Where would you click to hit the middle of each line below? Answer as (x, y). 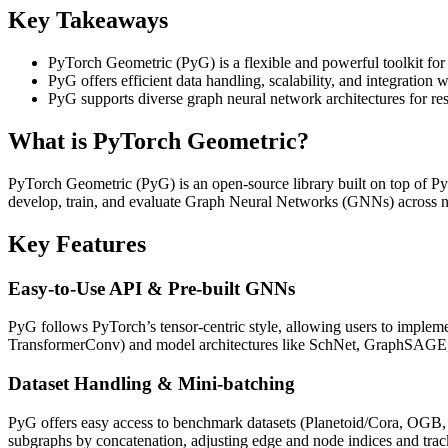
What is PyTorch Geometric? (158, 140)
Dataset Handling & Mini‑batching (151, 384)
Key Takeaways (88, 20)
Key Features (77, 243)
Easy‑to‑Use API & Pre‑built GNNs (151, 288)
